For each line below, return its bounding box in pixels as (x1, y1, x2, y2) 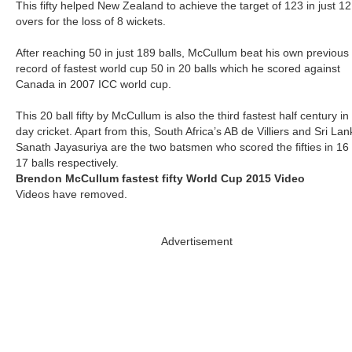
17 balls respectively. (16, 157, 119, 169)
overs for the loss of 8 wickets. (16, 16, 166, 27)
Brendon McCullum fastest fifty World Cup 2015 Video (16, 173, 305, 185)
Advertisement (160, 236, 233, 247)
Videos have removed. (16, 189, 127, 200)
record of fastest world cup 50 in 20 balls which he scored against (16, 63, 340, 75)
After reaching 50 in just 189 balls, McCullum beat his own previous (16, 47, 349, 59)
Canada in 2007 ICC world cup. (16, 79, 171, 90)
